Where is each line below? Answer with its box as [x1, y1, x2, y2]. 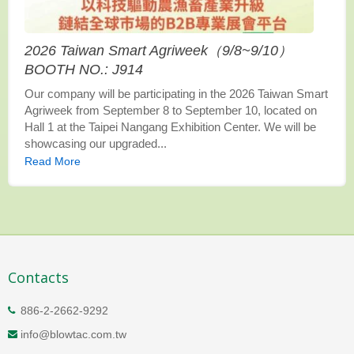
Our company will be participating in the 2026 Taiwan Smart [24, 86, 328, 100]
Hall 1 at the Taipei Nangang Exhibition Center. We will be [24, 119, 316, 134]
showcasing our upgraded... [24, 136, 167, 150]
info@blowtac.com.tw [21, 328, 126, 341]
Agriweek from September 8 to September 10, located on [24, 103, 317, 117]
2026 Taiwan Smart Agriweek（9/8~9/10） [24, 42, 292, 58]
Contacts [8, 268, 69, 288]
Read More [24, 154, 81, 168]
